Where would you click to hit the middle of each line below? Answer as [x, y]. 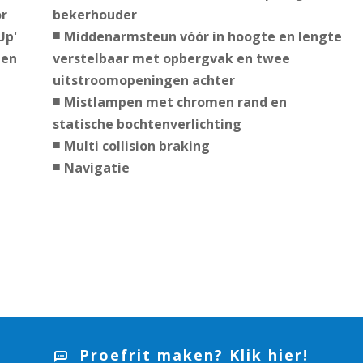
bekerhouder [94, 15]
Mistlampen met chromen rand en [175, 102]
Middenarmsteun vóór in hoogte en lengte [203, 37]
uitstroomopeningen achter [143, 81]
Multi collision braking [137, 146]
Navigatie [96, 168]
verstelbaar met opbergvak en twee [171, 59]
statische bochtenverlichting [147, 124]
